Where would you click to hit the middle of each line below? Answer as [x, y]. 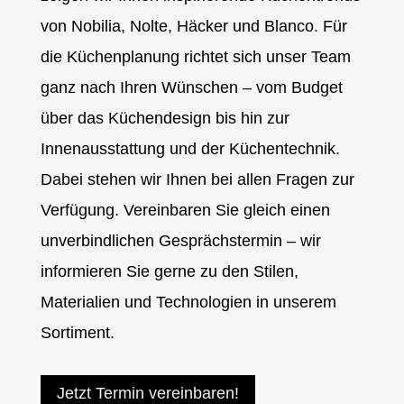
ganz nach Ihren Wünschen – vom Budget [191, 87]
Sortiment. [77, 333]
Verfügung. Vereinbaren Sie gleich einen [185, 210]
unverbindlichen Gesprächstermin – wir [180, 241]
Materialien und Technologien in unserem [188, 302]
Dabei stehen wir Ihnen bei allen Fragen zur [197, 179]
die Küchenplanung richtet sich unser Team [195, 57]
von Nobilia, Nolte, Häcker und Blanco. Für [193, 26]
